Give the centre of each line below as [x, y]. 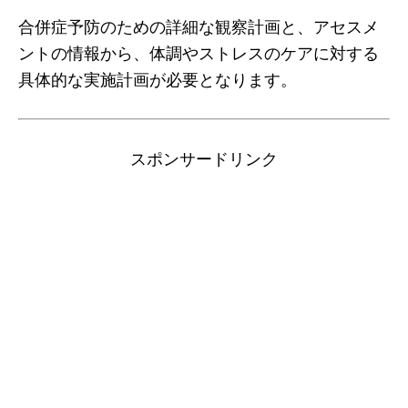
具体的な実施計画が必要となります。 [158, 80]
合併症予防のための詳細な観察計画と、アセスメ [199, 27]
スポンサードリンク [204, 159]
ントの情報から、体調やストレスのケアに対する [199, 53]
